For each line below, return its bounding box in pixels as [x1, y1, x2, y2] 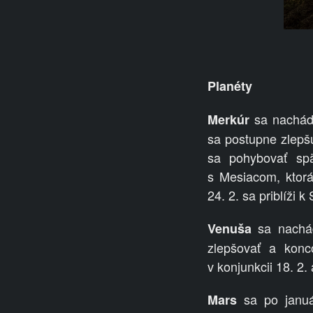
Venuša [208, 219, 252, 238]
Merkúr [208, 110, 249, 129]
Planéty [208, 77, 252, 96]
